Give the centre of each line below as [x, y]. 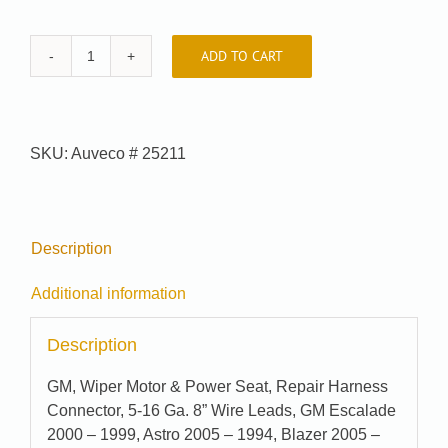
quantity [117, 138]
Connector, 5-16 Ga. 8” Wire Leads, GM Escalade [221, 410]
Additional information [108, 293]
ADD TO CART [242, 55]
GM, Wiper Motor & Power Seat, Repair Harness [217, 386]
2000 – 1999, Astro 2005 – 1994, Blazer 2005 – [213, 434]
